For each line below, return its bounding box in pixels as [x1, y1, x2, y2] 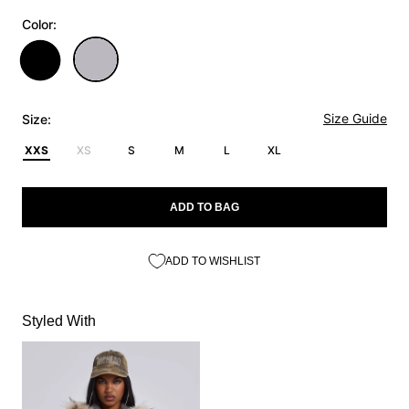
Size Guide [323, 110, 387, 126]
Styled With [22, 312, 96, 329]
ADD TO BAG [170, 200, 239, 214]
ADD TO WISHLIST [165, 254, 260, 267]
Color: [22, 16, 57, 32]
